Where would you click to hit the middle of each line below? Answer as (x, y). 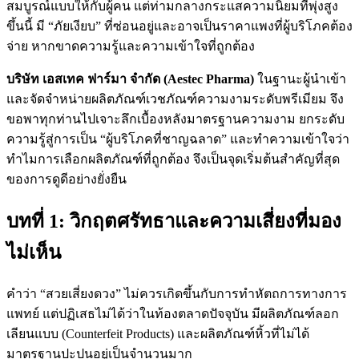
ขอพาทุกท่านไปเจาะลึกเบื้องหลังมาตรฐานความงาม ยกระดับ (175, 119)
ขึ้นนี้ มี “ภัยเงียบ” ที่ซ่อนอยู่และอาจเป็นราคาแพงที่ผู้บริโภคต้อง (179, 26)
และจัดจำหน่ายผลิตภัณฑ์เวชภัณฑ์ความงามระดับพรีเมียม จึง (175, 99)
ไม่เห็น (34, 252)
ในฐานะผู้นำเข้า (300, 79)
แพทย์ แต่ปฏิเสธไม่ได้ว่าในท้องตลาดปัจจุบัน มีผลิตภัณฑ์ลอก (173, 313)
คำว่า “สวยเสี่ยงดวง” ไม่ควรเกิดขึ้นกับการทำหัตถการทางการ (177, 293)
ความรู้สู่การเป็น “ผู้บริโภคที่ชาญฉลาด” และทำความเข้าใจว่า (178, 139)
